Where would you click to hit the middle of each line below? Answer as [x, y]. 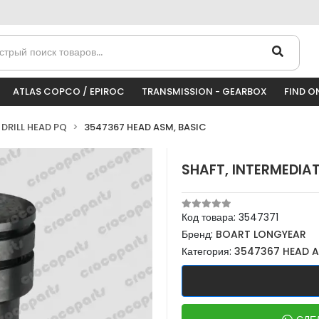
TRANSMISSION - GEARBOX [204, 91]
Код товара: [210, 217]
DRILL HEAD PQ [34, 127]
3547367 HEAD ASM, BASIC [145, 127]
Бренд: [199, 234]
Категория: [208, 251]
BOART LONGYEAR [261, 234]
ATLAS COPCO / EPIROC [69, 91]
